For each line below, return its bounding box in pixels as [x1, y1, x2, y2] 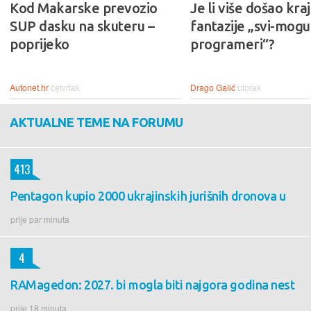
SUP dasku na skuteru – [10, 17, 154, 34]
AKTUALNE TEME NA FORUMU [10, 115, 183, 129]
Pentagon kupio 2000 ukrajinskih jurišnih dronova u [10, 188, 286, 203]
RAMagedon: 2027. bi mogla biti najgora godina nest [10, 277, 295, 292]
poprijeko [10, 35, 69, 52]
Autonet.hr [10, 81, 49, 93]
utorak [237, 81, 261, 93]
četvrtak [51, 81, 80, 93]
